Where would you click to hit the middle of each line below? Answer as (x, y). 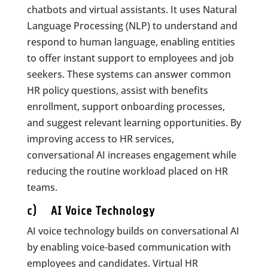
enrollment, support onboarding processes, (126, 106)
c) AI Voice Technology (91, 211)
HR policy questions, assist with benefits (117, 90)
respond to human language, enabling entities (131, 42)
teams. (42, 187)
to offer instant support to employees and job (130, 58)
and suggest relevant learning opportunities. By (134, 123)
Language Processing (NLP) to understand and (132, 26)
